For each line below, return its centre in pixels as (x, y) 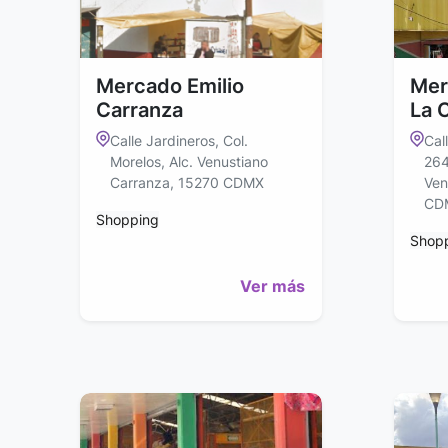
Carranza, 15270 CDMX (187, 183)
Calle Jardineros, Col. (179, 141)
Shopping (127, 220)
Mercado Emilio (170, 86)
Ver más (272, 286)
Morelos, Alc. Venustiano (189, 162)
